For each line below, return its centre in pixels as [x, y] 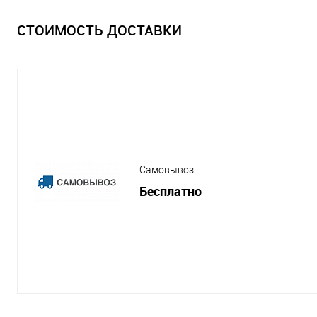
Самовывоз [167, 170]
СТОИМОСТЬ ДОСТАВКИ [99, 30]
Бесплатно [171, 191]
